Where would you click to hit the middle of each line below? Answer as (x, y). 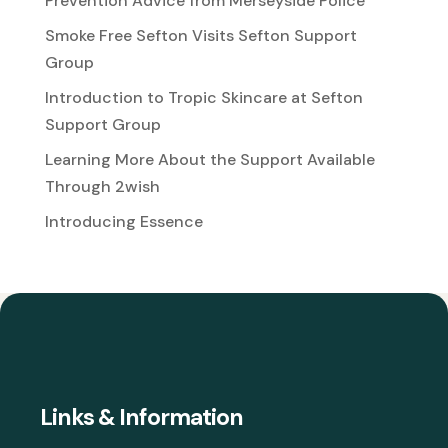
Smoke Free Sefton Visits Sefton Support (200, 35)
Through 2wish (102, 186)
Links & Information (142, 417)
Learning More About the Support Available (209, 159)
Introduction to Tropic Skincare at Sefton (203, 97)
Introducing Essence (123, 221)
